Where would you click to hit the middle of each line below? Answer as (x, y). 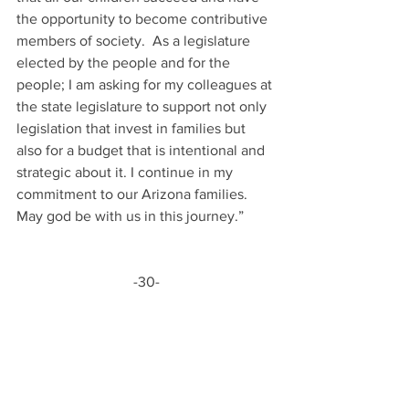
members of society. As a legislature (135, 41)
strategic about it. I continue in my (126, 172)
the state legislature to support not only (143, 106)
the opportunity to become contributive (144, 19)
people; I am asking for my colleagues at (146, 84)
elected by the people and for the (125, 63)
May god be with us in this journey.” (130, 216)
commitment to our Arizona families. (136, 194)
